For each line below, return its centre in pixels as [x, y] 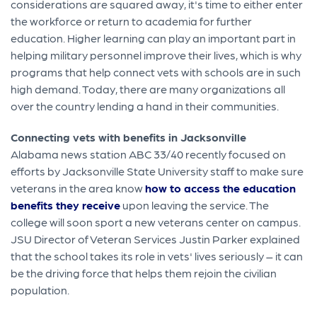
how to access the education [221, 188]
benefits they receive [66, 204]
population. [40, 289]
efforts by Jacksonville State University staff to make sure [157, 171]
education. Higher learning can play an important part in [154, 38]
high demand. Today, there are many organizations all [148, 88]
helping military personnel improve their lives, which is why [156, 54]
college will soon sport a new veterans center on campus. [156, 221]
